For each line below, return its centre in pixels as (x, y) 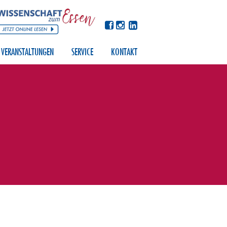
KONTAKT (124, 52)
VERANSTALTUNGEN (27, 52)
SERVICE (82, 52)
